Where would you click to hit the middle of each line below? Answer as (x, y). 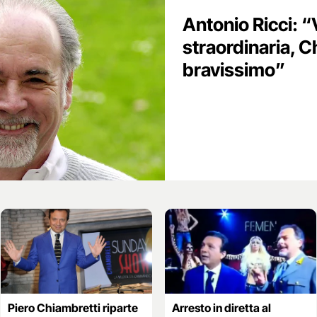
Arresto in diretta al (221, 307)
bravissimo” (234, 69)
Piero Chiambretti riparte (73, 307)
